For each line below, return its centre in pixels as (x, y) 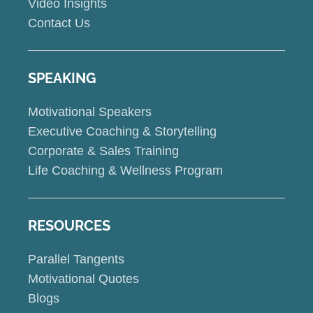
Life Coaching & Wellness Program (125, 170)
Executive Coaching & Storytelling (122, 131)
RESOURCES (69, 226)
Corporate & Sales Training (103, 151)
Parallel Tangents (76, 259)
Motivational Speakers (90, 112)
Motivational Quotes (83, 279)
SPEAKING (62, 78)
